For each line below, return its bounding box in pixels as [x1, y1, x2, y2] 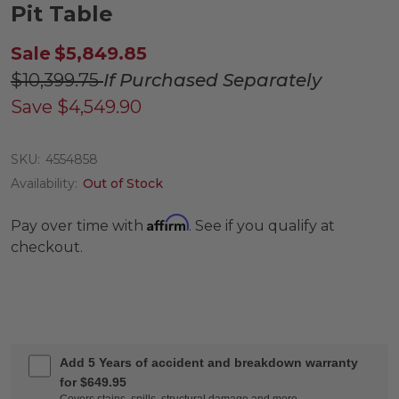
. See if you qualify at [189, 217, 335, 235]
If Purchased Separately [103, 69, 322, 92]
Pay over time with [11, 217, 147, 235]
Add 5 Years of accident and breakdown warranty [60, 355, 359, 370]
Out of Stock [83, 175, 163, 192]
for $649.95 [60, 375, 127, 390]
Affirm [147, 214, 189, 232]
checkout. [11, 239, 83, 256]
